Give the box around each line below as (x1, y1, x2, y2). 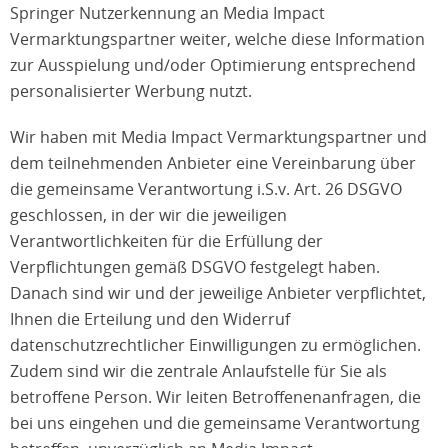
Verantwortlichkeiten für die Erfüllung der (10, 230, 323, 252)
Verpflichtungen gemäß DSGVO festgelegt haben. (10, 256, 380, 278)
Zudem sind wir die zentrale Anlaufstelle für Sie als (10, 360, 387, 382)
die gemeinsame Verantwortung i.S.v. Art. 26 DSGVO (10, 178, 402, 200)
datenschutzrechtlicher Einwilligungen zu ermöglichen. (10, 334, 421, 356)
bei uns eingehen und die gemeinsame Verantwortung (10, 412, 420, 434)
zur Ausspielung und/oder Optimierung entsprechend (10, 54, 416, 76)
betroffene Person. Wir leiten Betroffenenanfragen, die (10, 386, 421, 408)
